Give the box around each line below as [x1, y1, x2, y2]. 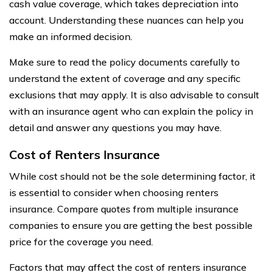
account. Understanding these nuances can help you [9, 13, 243, 26]
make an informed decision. [9, 30, 132, 42]
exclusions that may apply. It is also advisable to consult [9, 88, 259, 101]
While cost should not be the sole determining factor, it [9, 169, 256, 182]
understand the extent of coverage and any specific [9, 72, 240, 84]
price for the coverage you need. [9, 235, 153, 248]
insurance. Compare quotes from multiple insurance [9, 202, 239, 215]
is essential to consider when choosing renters [9, 186, 219, 199]
